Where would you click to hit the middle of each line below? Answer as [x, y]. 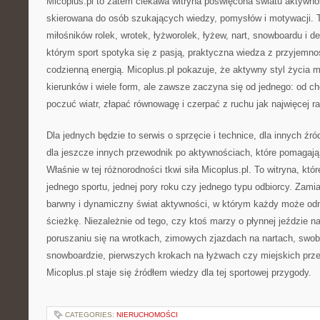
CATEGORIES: [91, 315]
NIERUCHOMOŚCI [147, 315]
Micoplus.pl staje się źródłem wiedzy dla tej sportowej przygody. [179, 272]
